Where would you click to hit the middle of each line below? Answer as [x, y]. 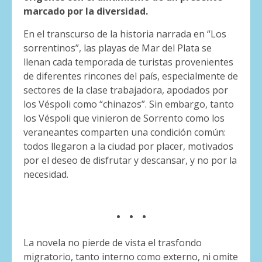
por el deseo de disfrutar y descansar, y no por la [130, 161]
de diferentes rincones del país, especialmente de [131, 76]
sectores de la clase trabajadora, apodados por [126, 90]
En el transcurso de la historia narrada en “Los [125, 34]
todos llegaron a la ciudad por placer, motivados [128, 146]
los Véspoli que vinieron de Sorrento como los [124, 118]
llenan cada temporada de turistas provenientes [128, 62]
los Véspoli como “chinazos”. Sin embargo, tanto [129, 104]
